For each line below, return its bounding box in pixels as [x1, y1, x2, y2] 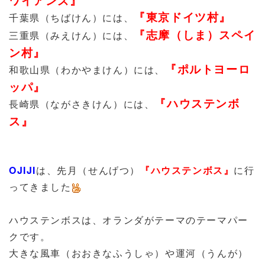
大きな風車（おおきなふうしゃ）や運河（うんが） [9, 246, 248, 260]
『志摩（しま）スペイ [134, 26, 256, 43]
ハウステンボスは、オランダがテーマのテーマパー [9, 213, 248, 227]
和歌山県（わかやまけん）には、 [9, 63, 165, 76]
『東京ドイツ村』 [134, 8, 232, 25]
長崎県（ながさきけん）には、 [9, 97, 155, 111]
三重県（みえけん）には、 [9, 28, 134, 42]
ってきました [9, 180, 72, 193]
